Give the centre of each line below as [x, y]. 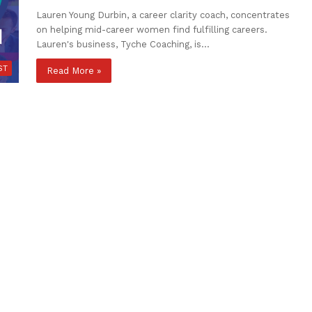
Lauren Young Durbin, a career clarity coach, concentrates [163, 15]
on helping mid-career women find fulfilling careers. [152, 30]
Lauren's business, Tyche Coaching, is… [123, 44]
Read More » [74, 71]
